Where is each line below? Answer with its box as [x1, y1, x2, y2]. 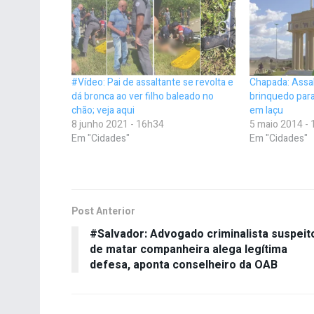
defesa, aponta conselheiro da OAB [90, 256, 278, 273]
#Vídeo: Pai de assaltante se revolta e [71, 74, 233, 90]
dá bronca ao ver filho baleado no [71, 88, 214, 104]
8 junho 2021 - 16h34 [71, 116, 164, 132]
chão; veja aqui [71, 102, 135, 118]
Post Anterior [71, 203, 135, 219]
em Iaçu [250, 102, 284, 118]
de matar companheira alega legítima [90, 240, 287, 258]
